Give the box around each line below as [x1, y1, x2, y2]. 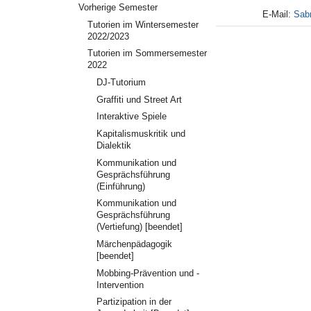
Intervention [96, 279, 144, 290]
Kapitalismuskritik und [96, 128, 185, 140]
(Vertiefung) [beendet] [96, 221, 183, 233]
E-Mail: [262, 8, 294, 19]
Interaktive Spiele [96, 111, 167, 122]
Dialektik [96, 140, 131, 151]
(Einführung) [96, 180, 145, 192]
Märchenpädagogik [96, 239, 172, 250]
